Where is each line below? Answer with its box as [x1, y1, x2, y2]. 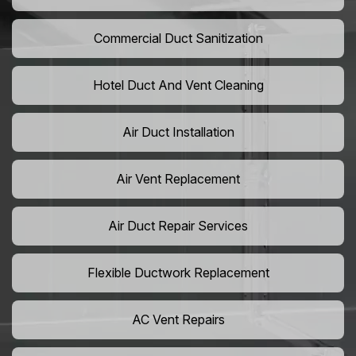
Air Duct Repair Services [108, 218, 248, 234]
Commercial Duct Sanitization [93, 30, 263, 47]
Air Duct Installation [122, 124, 234, 141]
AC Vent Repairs [131, 311, 225, 328]
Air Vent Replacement [116, 171, 240, 188]
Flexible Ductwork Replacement [87, 265, 269, 281]
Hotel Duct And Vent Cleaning [92, 77, 264, 94]
